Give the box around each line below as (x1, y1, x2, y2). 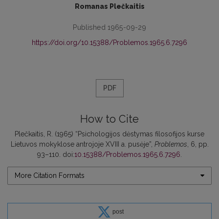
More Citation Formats (15, 171, 85, 179)
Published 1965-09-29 (73, 22, 146, 31)
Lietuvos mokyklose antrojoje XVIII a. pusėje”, (10, 140, 154, 148)
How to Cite (80, 112, 139, 125)
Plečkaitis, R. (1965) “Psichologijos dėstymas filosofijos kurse (15, 130, 204, 138)
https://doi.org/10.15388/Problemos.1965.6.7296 (32, 38, 187, 46)
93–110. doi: (37, 150, 74, 158)
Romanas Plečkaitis (74, 2, 145, 10)
